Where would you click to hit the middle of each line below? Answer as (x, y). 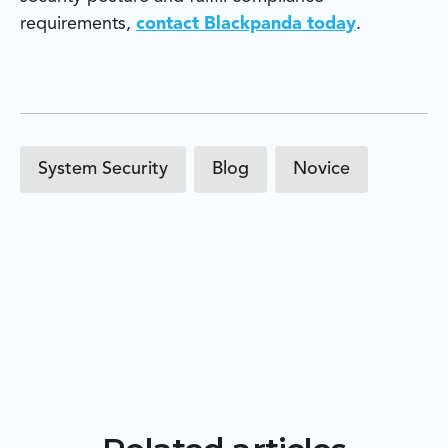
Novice (321, 169)
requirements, (78, 24)
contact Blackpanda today (246, 24)
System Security (103, 169)
